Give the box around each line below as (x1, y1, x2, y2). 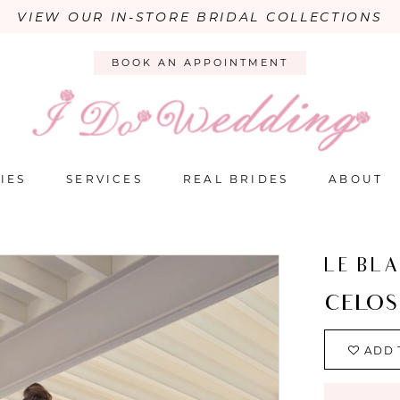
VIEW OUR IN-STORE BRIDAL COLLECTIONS (17, 9, 383, 25)
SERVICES (66, 172, 143, 187)
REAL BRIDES (182, 172, 289, 187)
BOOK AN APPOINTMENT (112, 56, 288, 70)
